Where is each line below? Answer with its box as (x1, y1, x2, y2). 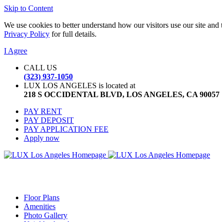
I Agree (4, 47, 27, 55)
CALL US (24, 63, 57, 72)
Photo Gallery (24, 211, 67, 220)
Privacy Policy (4, 30, 50, 38)
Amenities (24, 202, 55, 211)
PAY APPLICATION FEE (24, 125, 109, 133)
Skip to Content (4, 4, 53, 12)
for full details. (50, 30, 97, 38)
